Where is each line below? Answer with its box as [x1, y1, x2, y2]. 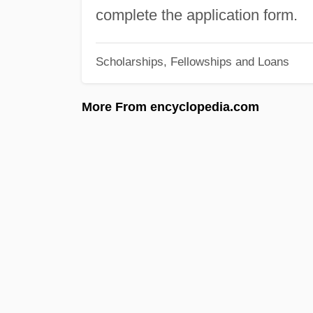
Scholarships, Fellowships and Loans [95, 55, 289, 68]
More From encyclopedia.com [82, 99, 259, 114]
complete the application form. [95, 6, 298, 24]
